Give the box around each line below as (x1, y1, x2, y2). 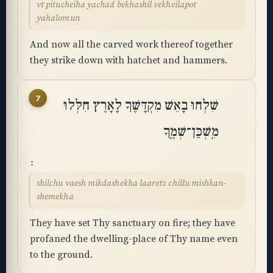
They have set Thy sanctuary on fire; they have (30, 217, 235, 229)
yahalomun (37, 13, 80, 24)
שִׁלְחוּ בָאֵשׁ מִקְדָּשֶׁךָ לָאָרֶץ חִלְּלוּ (63, 96, 219, 115)
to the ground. (30, 249, 93, 261)
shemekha (37, 191, 74, 202)
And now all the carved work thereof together (30, 38, 233, 51)
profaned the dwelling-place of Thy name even (30, 233, 238, 245)
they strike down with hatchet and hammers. (30, 54, 227, 66)
